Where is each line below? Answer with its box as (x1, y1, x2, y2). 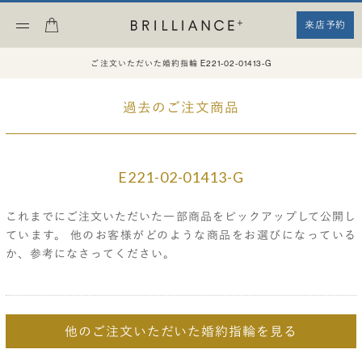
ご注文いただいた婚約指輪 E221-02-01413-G (90, 58, 271, 69)
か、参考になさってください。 (6, 246, 175, 260)
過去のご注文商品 (123, 99, 239, 116)
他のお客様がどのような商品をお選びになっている (69, 228, 356, 242)
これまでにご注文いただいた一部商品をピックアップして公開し (6, 209, 356, 223)
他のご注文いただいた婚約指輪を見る (64, 323, 298, 339)
